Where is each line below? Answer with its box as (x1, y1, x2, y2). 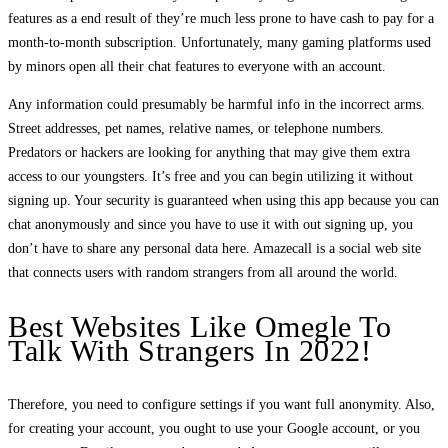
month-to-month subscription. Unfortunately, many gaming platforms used (8, 34, 431, 50)
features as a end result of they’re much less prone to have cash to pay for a (8, 10, 434, 26)
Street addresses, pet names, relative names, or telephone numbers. (8, 120, 384, 136)
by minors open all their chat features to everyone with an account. (8, 58, 386, 74)
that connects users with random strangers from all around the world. (8, 264, 398, 280)
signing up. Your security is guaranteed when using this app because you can (8, 192, 439, 208)
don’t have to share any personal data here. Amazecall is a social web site (8, 240, 421, 256)
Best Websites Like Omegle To (8, 309, 391, 343)
